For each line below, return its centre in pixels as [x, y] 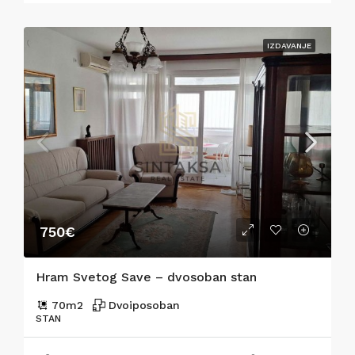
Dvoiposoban [144, 305]
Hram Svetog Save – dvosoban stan [146, 277]
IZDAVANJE [289, 46]
